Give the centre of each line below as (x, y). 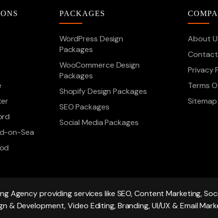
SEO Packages (84, 107)
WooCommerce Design (99, 65)
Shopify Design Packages (103, 91)
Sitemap (202, 101)
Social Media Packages (99, 122)
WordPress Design (91, 39)
